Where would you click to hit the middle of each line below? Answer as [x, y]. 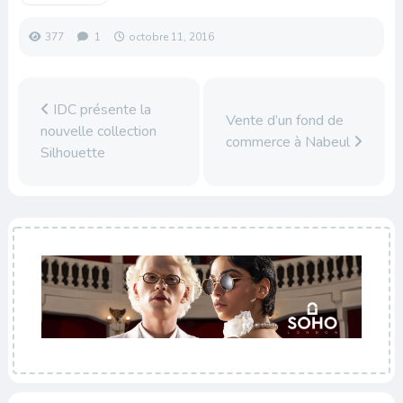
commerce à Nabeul [289, 143]
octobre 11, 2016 [171, 36]
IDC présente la [100, 110]
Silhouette [72, 153]
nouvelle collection [98, 132]
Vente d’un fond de [284, 121]
